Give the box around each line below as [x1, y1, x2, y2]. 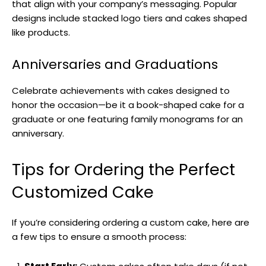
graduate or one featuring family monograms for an [12, 112, 243, 125]
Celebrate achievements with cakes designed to [12, 84, 230, 97]
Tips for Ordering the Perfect [12, 158, 235, 180]
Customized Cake [12, 180, 154, 203]
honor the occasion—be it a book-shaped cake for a [12, 98, 244, 111]
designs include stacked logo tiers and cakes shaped [12, 11, 247, 24]
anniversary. [12, 126, 64, 140]
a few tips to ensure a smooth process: [12, 230, 186, 243]
